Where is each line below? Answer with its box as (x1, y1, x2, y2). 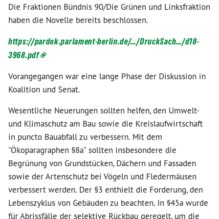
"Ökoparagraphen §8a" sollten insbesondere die (8, 145, 176, 155)
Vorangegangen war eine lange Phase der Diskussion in (8, 71, 206, 82)
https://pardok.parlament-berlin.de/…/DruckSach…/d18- (8, 36, 199, 46)
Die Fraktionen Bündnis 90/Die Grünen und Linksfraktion (8, 1, 210, 12)
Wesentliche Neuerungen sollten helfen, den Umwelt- (8, 105, 199, 116)
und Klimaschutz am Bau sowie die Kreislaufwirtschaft (8, 118, 203, 129)
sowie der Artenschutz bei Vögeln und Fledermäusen (8, 171, 197, 182)
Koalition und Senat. (8, 84, 80, 95)
